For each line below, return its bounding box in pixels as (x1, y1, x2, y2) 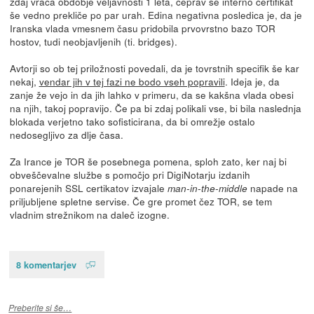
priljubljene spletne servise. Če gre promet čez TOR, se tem (9, 193, 272, 208)
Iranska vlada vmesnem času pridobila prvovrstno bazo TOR (9, 20, 275, 35)
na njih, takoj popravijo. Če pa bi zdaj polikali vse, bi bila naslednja (9, 100, 301, 115)
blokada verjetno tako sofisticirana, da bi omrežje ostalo (9, 114, 255, 128)
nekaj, (9, 74, 39, 88)
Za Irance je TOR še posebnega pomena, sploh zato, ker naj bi (9, 153, 287, 168)
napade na (247, 180, 298, 195)
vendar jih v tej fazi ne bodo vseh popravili (39, 74, 225, 88)
